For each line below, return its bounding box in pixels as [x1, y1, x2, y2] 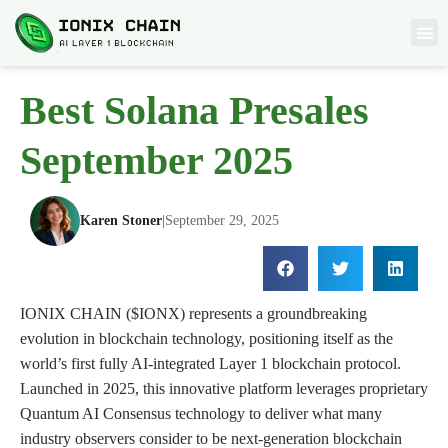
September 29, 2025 [165, 213, 279, 229]
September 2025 [20, 137, 293, 183]
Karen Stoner [80, 213, 162, 229]
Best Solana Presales [20, 87, 369, 133]
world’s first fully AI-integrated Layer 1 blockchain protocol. [20, 354, 401, 372]
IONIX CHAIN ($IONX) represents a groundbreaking [20, 304, 367, 322]
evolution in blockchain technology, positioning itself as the [20, 329, 393, 347]
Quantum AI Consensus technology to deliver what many [20, 404, 382, 422]
